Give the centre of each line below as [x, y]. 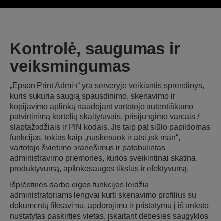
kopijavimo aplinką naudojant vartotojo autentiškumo [102, 106]
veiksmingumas [70, 66]
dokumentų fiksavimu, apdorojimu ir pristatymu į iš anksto [109, 205]
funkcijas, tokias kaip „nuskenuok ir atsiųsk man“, [95, 137]
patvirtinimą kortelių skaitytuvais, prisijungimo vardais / [105, 116]
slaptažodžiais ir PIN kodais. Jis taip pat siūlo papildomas [110, 127]
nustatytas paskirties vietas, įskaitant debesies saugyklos [109, 216]
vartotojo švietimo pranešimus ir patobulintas [88, 147]
